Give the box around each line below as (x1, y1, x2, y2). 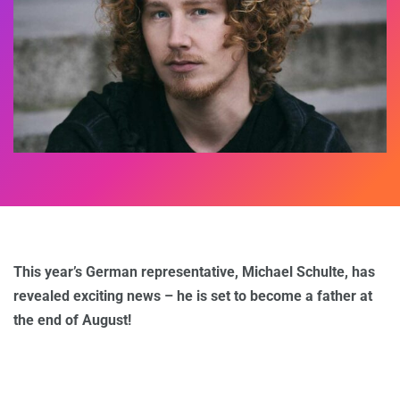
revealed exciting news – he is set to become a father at (13, 287, 372, 305)
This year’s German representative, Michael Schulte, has (13, 263, 375, 281)
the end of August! (13, 312, 131, 329)
